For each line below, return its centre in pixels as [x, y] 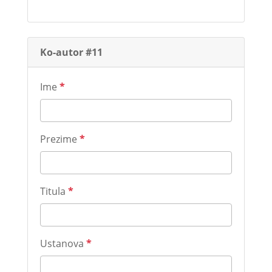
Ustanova [63, 243]
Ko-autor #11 [71, 52]
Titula [54, 191]
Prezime [59, 139]
